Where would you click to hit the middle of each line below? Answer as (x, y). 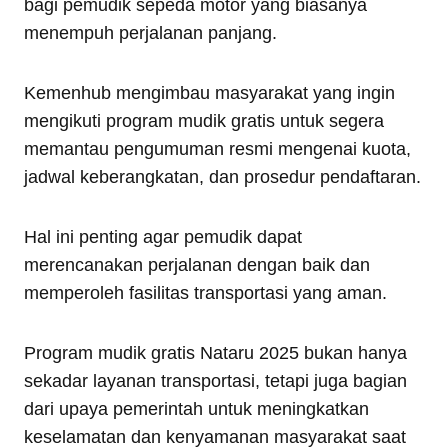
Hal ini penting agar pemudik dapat (163, 236)
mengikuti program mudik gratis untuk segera (204, 120)
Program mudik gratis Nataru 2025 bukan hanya (215, 352)
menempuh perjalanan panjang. (150, 32)
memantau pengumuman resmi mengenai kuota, (217, 148)
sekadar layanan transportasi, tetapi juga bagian (215, 380)
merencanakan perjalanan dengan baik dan (197, 264)
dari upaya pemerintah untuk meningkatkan (196, 408)
